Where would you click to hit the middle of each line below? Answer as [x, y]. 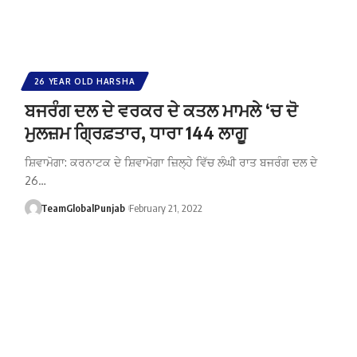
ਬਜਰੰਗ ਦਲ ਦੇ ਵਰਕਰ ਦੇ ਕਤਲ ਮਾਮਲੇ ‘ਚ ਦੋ [161, 110]
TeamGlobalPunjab [83, 208]
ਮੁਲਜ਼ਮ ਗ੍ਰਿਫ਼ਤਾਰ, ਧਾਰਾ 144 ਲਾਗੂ [135, 132]
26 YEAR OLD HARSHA [84, 81]
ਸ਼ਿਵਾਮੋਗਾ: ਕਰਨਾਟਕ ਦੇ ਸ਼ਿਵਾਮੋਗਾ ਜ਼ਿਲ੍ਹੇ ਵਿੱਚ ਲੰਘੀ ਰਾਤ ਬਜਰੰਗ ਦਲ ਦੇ [171, 162]
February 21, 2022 [165, 208]
